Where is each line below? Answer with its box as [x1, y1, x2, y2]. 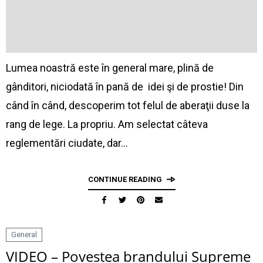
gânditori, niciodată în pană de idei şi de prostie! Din [6, 80, 244, 93]
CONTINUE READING [87, 175, 162, 184]
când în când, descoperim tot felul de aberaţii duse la [6, 99, 249, 112]
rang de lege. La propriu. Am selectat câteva [6, 118, 208, 130]
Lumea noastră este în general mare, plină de [6, 62, 214, 74]
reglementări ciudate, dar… [6, 137, 128, 149]
